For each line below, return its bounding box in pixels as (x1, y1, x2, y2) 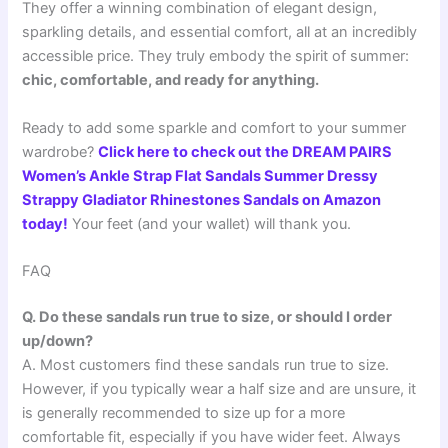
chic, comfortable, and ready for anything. (22, 71, 320, 90)
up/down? (22, 332, 94, 350)
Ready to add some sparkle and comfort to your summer (22, 118, 407, 137)
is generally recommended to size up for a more (22, 404, 346, 422)
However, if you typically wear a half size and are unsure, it (22, 380, 417, 398)
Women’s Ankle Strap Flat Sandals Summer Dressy (22, 166, 379, 185)
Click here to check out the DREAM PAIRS (98, 142, 393, 161)
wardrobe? (22, 142, 99, 161)
